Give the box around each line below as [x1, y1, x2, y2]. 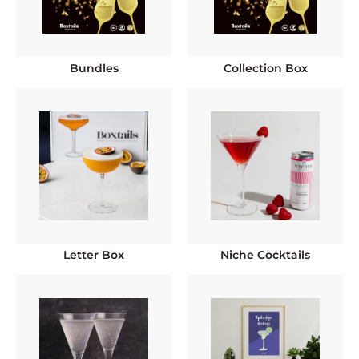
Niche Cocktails [220, 248, 310, 262]
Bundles [69, 61, 119, 75]
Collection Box [223, 61, 308, 75]
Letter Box [63, 248, 124, 262]
